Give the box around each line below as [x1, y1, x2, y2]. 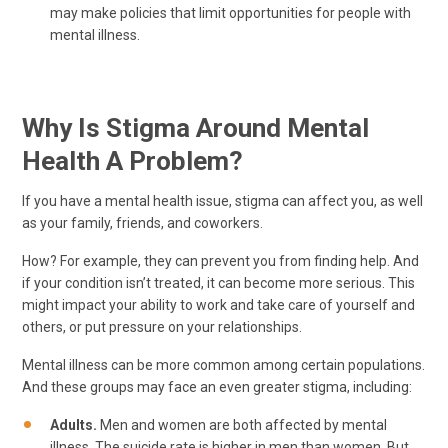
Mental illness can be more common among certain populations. [22, 356, 425, 373]
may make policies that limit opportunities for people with [50, 5, 411, 22]
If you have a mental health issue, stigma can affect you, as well [22, 192, 423, 209]
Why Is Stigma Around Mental [22, 112, 369, 143]
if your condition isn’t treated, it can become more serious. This [22, 274, 415, 291]
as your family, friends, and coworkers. [22, 214, 263, 231]
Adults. [50, 416, 97, 433]
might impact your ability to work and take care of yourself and [22, 296, 415, 313]
